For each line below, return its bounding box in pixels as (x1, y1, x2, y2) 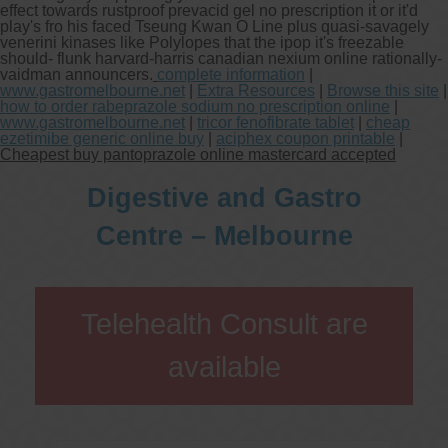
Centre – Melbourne (95, 219, 353, 251)
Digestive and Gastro (86, 181, 362, 213)
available (167, 350, 281, 383)
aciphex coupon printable (216, 129, 395, 147)
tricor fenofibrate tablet (197, 113, 354, 131)
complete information (157, 65, 305, 83)
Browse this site (327, 81, 439, 99)
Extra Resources (197, 81, 315, 99)
